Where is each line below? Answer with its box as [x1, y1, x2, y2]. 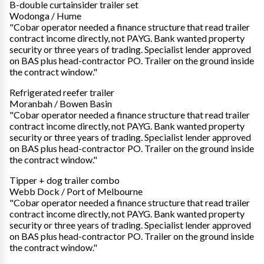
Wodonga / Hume [9, 9, 81, 21]
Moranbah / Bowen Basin [9, 97, 112, 109]
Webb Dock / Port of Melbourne [9, 185, 143, 197]
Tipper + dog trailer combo [9, 174, 120, 186]
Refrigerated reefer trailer [9, 86, 114, 98]
